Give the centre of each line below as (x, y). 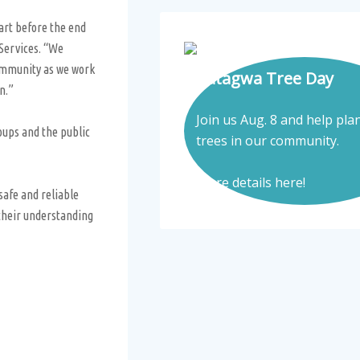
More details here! (251, 182)
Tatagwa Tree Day (265, 78)
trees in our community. (268, 141)
